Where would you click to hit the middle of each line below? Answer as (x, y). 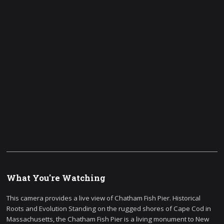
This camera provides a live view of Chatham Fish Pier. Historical (104, 198)
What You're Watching (56, 178)
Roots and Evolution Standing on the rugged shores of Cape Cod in (109, 208)
